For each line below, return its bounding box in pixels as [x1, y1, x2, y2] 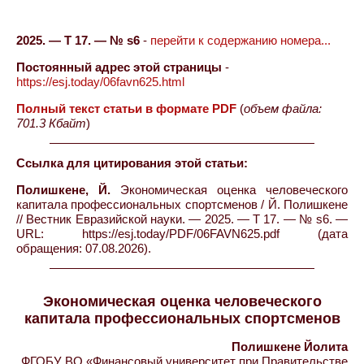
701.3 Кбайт [16, 116, 86, 130]
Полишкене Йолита [232, 340, 348, 353]
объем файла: [244, 102, 322, 115]
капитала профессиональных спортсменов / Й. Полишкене [16, 197, 348, 211]
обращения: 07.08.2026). [16, 241, 151, 255]
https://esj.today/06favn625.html [16, 75, 184, 89]
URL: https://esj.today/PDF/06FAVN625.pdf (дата [16, 227, 348, 240]
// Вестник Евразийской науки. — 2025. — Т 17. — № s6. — [16, 212, 348, 226]
